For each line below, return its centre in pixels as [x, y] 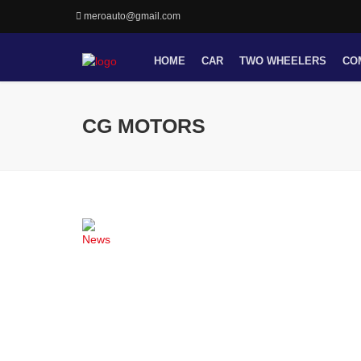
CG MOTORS [144, 126]
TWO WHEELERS [283, 60]
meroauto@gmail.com [132, 16]
